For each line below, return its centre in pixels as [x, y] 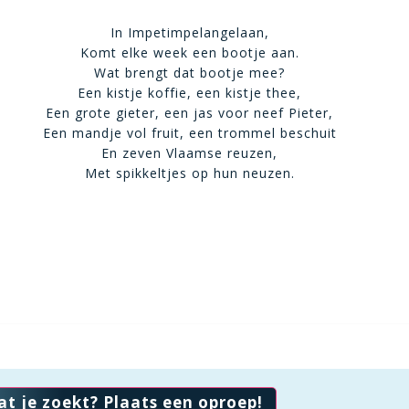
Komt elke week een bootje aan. [189, 52]
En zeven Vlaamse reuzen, [190, 153]
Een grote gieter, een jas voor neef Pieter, [190, 113]
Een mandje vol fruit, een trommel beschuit [189, 133]
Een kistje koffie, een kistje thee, [190, 93]
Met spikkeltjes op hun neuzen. [189, 173]
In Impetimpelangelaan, [189, 32]
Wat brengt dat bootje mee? [190, 73]
